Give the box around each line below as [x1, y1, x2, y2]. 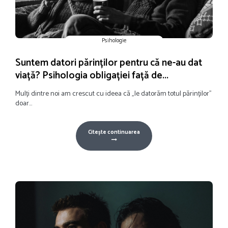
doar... [15, 98, 32, 109]
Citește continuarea [88, 128, 140, 137]
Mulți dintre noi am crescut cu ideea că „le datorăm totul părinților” [15, 88, 212, 100]
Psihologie [101, 36, 127, 45]
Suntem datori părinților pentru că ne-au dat [15, 55, 202, 71]
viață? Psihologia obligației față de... [15, 68, 168, 83]
